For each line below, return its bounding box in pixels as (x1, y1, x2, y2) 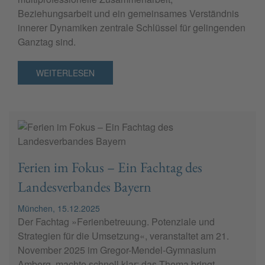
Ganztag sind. (18, 35, 76, 49)
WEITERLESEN (36, 67, 95, 79)
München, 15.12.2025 (18, 202, 100, 215)
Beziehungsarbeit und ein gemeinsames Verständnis (18, 7, 239, 21)
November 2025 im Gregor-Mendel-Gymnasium (18, 243, 216, 257)
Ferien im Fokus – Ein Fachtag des (18, 158, 202, 177)
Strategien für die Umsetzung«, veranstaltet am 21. (18, 229, 229, 243)
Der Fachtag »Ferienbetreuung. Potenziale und (18, 215, 215, 229)
